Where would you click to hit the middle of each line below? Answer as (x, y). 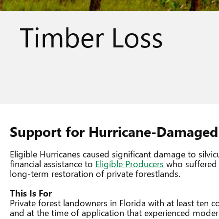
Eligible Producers (130, 164)
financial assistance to (53, 164)
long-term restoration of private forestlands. (95, 174)
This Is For (31, 193)
